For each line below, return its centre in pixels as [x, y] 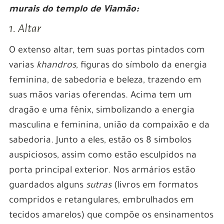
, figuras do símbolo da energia [141, 66]
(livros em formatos [154, 186]
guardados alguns [47, 186]
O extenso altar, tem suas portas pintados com [107, 51]
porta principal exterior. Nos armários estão [102, 171]
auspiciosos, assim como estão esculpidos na [102, 156]
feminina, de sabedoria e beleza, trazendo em [105, 81]
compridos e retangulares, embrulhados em [101, 201]
